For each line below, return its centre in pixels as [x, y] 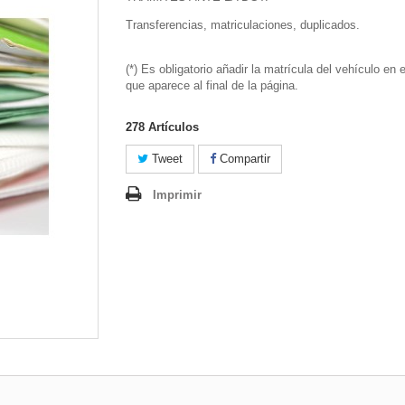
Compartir [243, 159]
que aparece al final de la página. [212, 85]
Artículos [174, 127]
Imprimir [177, 195]
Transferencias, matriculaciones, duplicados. [243, 25]
